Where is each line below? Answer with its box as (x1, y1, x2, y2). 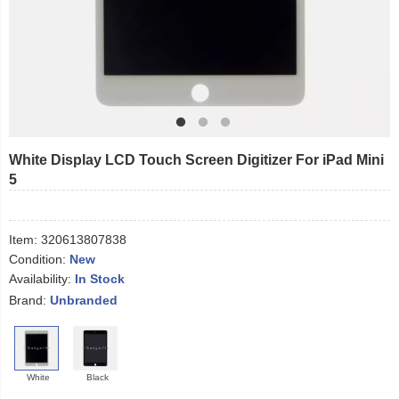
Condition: (9, 252, 69, 266)
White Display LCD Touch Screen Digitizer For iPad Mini (9, 152, 384, 167)
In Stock (75, 272, 125, 287)
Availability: (9, 272, 75, 286)
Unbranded (50, 293, 118, 308)
